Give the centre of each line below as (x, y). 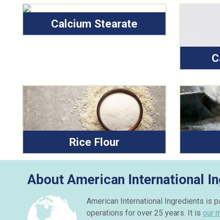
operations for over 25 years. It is (145, 213)
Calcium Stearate (94, 23)
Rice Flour (94, 142)
